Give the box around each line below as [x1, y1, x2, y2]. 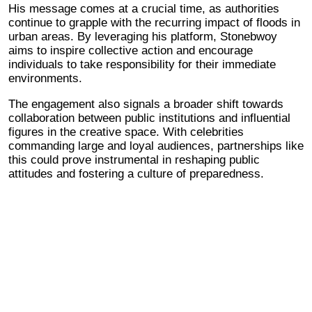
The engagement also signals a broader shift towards [8, 97, 283, 111]
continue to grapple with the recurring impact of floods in [8, 15, 300, 29]
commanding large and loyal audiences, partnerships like [8, 139, 304, 153]
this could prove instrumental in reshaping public [8, 153, 260, 166]
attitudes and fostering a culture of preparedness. [8, 166, 264, 180]
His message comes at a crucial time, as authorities [8, 1, 279, 15]
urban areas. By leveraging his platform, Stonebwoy [8, 29, 277, 43]
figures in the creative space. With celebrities [8, 125, 244, 139]
